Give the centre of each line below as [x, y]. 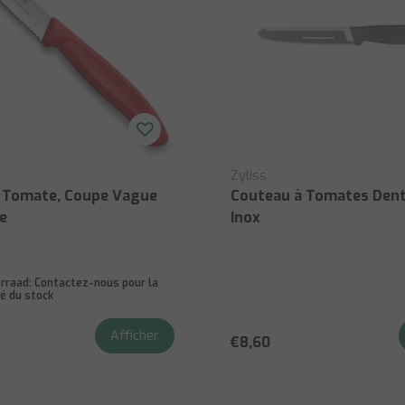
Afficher [135, 336]
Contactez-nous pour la [94, 283]
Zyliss [249, 176]
